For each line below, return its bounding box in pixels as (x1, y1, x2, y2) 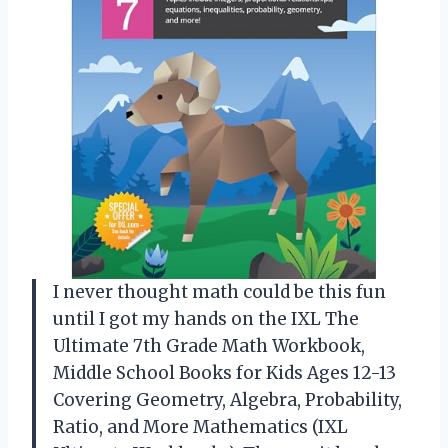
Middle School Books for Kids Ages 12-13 (53, 361, 396, 384)
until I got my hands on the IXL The (53, 307, 359, 330)
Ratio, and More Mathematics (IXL (53, 415, 348, 438)
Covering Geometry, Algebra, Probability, (53, 388, 402, 411)
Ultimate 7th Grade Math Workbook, (53, 334, 365, 357)
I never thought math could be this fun (53, 280, 386, 303)
